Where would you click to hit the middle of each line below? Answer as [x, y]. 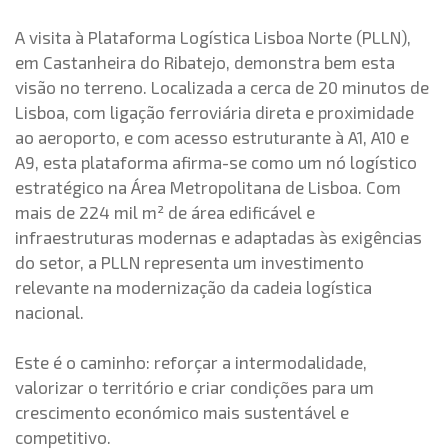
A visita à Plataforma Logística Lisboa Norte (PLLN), [213, 37]
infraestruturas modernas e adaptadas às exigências [218, 237]
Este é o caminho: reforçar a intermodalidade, [191, 362]
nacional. [49, 312]
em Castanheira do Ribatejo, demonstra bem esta [205, 62]
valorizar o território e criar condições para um [194, 387]
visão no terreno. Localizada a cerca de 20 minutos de [222, 87]
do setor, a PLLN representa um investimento [189, 262]
